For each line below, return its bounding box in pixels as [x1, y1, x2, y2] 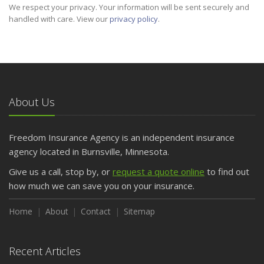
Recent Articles [9, 244, 81, 258]
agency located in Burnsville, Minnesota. [9, 146, 169, 157]
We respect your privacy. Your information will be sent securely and [9, 2, 249, 12]
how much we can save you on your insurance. [9, 180, 194, 192]
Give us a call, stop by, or [9, 166, 113, 177]
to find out [204, 166, 249, 177]
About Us [9, 95, 55, 109]
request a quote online [113, 166, 204, 177]
